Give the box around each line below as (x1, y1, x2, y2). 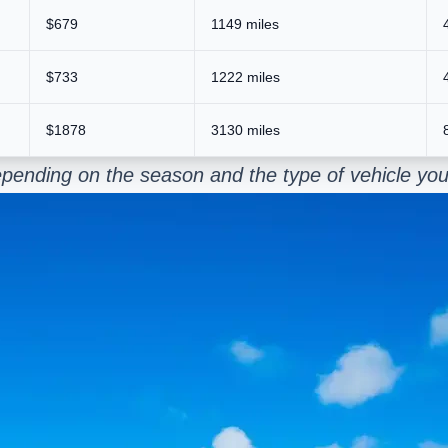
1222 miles (211, 68, 280, 85)
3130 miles (211, 121, 280, 138)
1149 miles (211, 15, 279, 32)
